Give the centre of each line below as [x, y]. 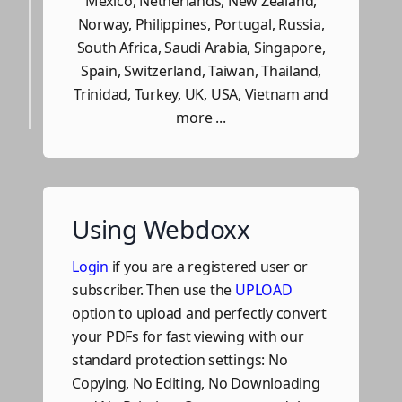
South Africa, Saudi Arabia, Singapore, [201, 47]
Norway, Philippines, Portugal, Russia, [201, 24]
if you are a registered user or [208, 266]
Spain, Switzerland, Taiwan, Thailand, [201, 70]
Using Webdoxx [161, 228]
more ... [201, 117]
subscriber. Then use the [153, 289]
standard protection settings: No [180, 359]
